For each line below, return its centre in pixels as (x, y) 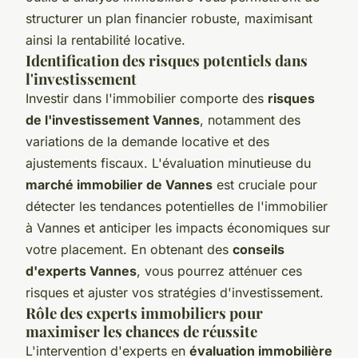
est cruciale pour (265, 184)
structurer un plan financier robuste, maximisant (169, 18)
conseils (259, 249)
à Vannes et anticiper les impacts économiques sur (178, 227)
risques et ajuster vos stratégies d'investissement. (175, 292)
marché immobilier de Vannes (119, 184)
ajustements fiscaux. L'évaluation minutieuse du (168, 163)
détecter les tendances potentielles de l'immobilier (177, 206)
